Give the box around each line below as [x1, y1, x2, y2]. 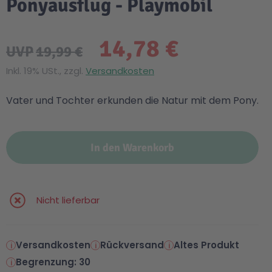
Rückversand [100, 239, 164, 251]
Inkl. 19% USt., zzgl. [6, 64, 86, 77]
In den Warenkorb [90, 141, 174, 154]
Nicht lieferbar [36, 194, 100, 206]
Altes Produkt [174, 239, 239, 251]
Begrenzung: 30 [16, 256, 90, 268]
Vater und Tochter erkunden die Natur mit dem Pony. [6, 93, 259, 107]
